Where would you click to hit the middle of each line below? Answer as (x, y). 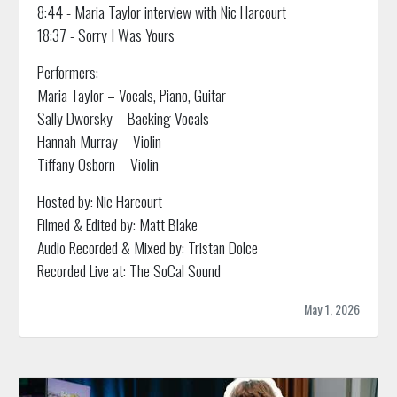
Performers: (67, 72)
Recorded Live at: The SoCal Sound (128, 271)
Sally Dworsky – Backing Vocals (123, 118)
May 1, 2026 (332, 309)
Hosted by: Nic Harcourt (99, 202)
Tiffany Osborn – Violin (97, 164)
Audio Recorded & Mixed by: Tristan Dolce (147, 248)
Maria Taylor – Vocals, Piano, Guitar (131, 95)
